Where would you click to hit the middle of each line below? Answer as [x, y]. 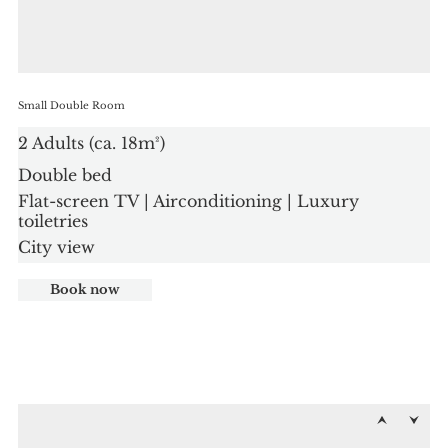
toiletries [53, 220]
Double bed [65, 174]
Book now [85, 289]
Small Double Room [72, 105]
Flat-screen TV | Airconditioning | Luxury [189, 200]
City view [57, 246]
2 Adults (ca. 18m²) [92, 142]
